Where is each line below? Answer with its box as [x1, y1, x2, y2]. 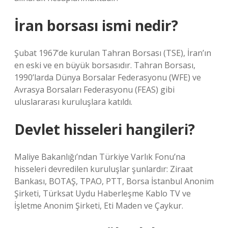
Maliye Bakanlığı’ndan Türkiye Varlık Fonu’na [14, 151, 185, 162]
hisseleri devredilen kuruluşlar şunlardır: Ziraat [14, 163, 193, 175]
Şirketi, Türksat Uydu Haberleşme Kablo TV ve [14, 188, 191, 199]
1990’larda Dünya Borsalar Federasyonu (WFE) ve [14, 72, 201, 83]
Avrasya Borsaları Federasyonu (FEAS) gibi [14, 84, 175, 95]
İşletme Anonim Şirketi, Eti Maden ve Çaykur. [14, 200, 183, 211]
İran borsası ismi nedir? [14, 16, 178, 35]
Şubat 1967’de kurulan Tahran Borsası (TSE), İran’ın [14, 47, 211, 59]
